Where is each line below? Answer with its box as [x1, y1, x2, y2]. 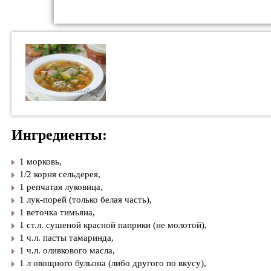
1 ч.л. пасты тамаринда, [19, 233, 114, 243]
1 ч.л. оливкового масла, [19, 246, 115, 256]
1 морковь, [19, 157, 62, 167]
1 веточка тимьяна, [19, 207, 95, 218]
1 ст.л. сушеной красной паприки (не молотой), [19, 220, 207, 230]
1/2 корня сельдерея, [19, 169, 100, 180]
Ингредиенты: [11, 127, 107, 143]
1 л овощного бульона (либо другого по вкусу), [19, 258, 206, 269]
